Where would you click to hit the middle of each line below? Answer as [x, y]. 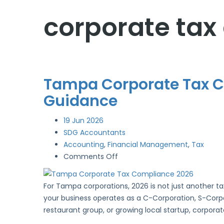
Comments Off [91, 157]
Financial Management [148, 145]
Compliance [139, 204]
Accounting [84, 145]
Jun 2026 [88, 121]
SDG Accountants [94, 133]
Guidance [80, 101]
